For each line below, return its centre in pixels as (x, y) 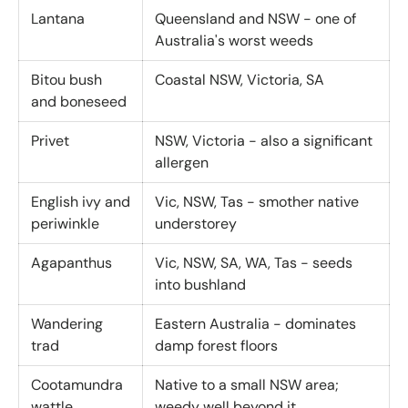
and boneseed (78, 101)
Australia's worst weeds (234, 40)
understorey (195, 223)
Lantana (57, 18)
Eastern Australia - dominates (255, 323)
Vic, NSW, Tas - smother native (256, 201)
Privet (50, 140)
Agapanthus (71, 262)
